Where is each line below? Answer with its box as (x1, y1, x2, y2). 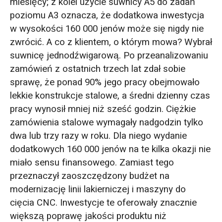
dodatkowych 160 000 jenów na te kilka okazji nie (9, 142, 211, 156)
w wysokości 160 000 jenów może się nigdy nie (9, 21, 204, 36)
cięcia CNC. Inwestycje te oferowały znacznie (9, 195, 197, 210)
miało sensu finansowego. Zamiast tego (9, 155, 174, 169)
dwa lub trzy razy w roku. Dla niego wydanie (9, 128, 187, 143)
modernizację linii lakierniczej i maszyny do (9, 182, 186, 196)
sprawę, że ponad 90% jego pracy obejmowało (9, 75, 200, 89)
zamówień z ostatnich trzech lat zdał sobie (9, 61, 185, 76)
